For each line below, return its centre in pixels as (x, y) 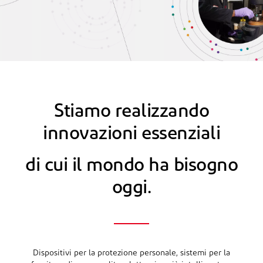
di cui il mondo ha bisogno (131, 166)
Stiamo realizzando (131, 112)
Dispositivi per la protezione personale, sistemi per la (131, 253)
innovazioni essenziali (131, 134)
